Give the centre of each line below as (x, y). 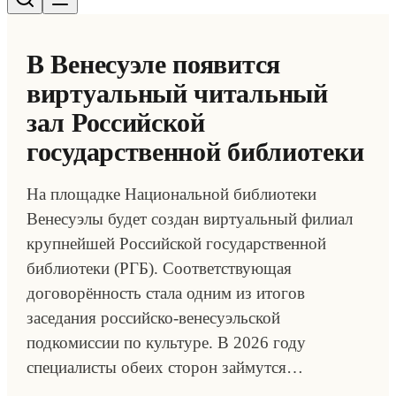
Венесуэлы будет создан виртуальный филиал (190, 219)
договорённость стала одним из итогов (166, 293)
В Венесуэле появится (153, 64)
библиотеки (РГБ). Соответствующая (159, 268)
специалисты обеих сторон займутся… (165, 367)
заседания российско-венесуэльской (153, 318)
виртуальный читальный (177, 93)
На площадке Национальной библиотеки (171, 194)
